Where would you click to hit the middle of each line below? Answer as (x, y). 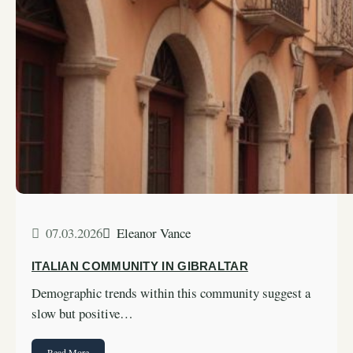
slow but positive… (82, 313)
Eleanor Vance (154, 232)
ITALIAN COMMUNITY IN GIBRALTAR (140, 266)
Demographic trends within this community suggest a (171, 292)
